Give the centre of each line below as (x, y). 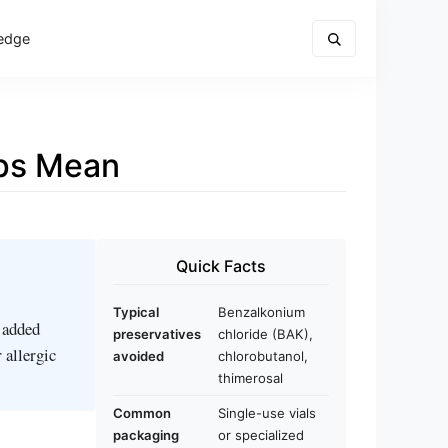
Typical (136, 312)
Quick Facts (221, 266)
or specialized (261, 435)
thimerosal (250, 378)
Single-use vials (267, 413)
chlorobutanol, (263, 356)
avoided (138, 356)
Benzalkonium (261, 312)
